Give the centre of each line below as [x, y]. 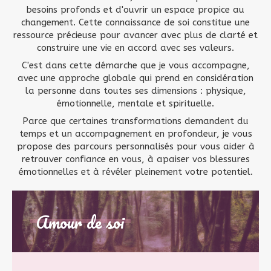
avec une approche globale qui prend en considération [135, 78]
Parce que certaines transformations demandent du [135, 121]
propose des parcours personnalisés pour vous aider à [135, 146]
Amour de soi [80, 222]
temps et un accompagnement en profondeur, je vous [135, 134]
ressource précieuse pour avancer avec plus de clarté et [135, 35]
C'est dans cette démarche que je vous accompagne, [135, 65]
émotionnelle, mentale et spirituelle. [135, 103]
